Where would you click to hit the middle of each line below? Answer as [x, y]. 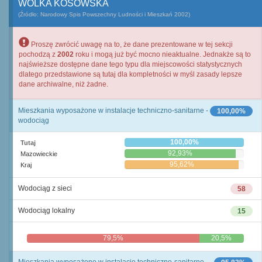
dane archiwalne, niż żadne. [63, 84]
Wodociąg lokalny [46, 211]
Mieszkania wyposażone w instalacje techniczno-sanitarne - [113, 111]
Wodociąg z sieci [45, 188]
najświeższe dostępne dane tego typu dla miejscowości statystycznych [130, 64]
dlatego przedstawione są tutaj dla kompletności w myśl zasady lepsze [130, 74]
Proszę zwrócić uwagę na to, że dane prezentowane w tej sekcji [131, 44]
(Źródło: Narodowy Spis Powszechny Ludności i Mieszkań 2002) [104, 14]
